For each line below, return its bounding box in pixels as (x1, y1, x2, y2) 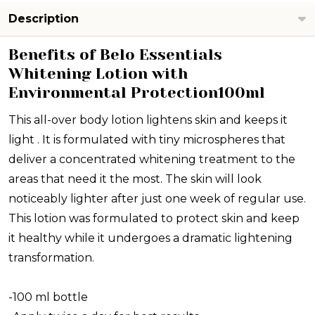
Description (8, 12, 79, 26)
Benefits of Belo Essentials (8, 46, 222, 64)
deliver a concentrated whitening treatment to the (8, 153, 295, 167)
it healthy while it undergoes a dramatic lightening (8, 231, 292, 245)
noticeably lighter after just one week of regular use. (8, 192, 306, 206)
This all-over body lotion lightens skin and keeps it (8, 113, 288, 127)
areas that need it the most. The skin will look (8, 172, 262, 186)
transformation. (8, 251, 94, 265)
